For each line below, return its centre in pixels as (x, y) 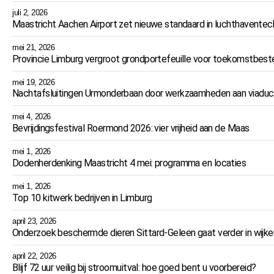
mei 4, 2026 (31, 117)
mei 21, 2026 (34, 47)
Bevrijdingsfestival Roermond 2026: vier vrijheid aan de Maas (131, 128)
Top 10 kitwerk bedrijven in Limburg (82, 198)
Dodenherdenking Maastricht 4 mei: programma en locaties (129, 163)
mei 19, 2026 (34, 82)
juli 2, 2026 (30, 12)
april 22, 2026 (34, 256)
